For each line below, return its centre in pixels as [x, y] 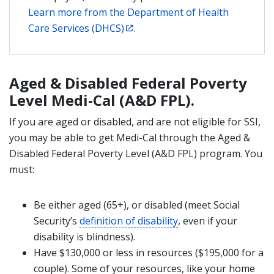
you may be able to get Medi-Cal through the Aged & [130, 138]
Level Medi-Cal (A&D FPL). [102, 100]
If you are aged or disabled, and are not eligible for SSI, [135, 122]
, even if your [208, 221]
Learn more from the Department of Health [128, 12]
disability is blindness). [84, 237]
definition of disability [129, 221]
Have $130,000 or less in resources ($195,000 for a [149, 253]
